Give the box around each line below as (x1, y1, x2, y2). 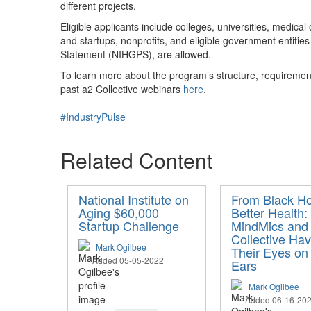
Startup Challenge (78, 216, 179, 235)
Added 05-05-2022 (92, 253, 164, 266)
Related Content (60, 144, 212, 175)
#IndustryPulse (60, 109, 126, 124)
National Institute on (78, 190, 189, 208)
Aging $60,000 (78, 203, 159, 221)
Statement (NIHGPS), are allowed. (60, 47, 211, 61)
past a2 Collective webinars (60, 81, 183, 96)
